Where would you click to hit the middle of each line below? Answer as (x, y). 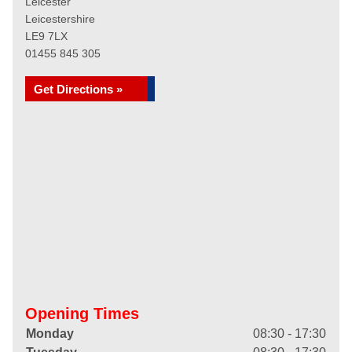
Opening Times (82, 313)
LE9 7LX (46, 36)
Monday (50, 334)
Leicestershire (60, 19)
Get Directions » (78, 89)
